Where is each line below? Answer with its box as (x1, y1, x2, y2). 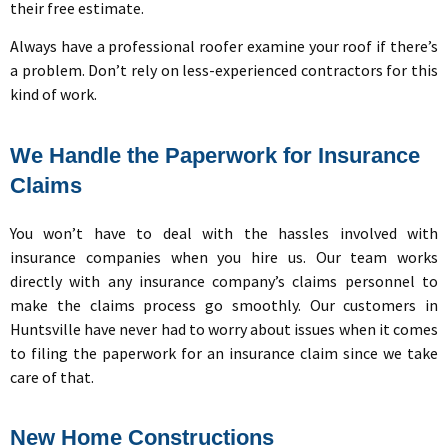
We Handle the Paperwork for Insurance (10, 142, 420, 168)
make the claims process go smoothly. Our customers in (10, 294, 438, 315)
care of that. (10, 366, 94, 387)
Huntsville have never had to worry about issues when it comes (10, 318, 438, 339)
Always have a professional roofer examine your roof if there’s (10, 36, 438, 57)
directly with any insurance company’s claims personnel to (10, 270, 438, 291)
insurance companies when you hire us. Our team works (10, 246, 438, 267)
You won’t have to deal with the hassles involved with (10, 222, 438, 243)
